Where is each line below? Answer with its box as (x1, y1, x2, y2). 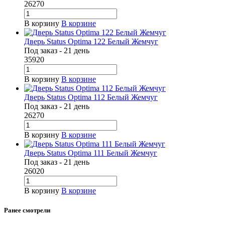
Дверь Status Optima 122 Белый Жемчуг (24, 37, 158, 46)
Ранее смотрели (4, 206, 50, 214)
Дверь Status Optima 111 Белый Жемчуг (24, 149, 157, 158)
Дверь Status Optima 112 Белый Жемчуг (24, 93, 158, 102)
